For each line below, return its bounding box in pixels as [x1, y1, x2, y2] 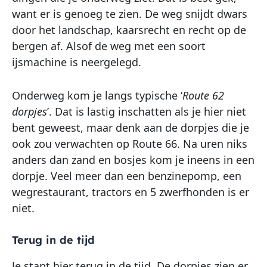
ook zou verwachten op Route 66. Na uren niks [12, 136, 247, 151]
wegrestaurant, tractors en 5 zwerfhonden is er [12, 184, 249, 199]
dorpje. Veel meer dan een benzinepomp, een [12, 168, 241, 183]
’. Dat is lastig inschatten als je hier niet [47, 104, 246, 119]
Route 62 [182, 88, 224, 103]
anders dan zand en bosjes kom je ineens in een [12, 152, 254, 167]
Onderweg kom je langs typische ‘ [12, 88, 182, 103]
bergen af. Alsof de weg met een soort [12, 39, 206, 54]
